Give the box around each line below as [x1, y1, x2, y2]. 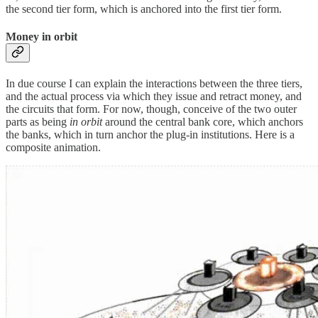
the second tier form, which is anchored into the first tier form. [6, 2, 282, 15]
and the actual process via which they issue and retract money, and [6, 90, 302, 103]
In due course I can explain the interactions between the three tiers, [6, 77, 302, 90]
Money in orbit [6, 31, 77, 43]
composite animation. [6, 141, 101, 154]
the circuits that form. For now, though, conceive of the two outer [6, 103, 297, 116]
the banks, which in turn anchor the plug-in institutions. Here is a [6, 128, 295, 141]
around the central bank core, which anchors [102, 116, 303, 128]
